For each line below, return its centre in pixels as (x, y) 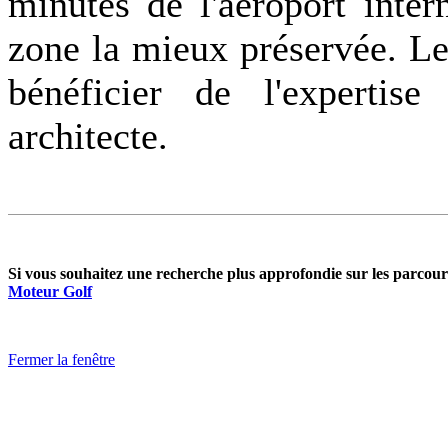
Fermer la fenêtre (61, 360)
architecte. (88, 136)
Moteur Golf (50, 292)
